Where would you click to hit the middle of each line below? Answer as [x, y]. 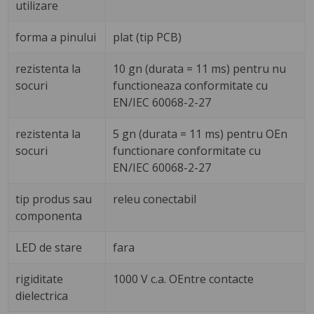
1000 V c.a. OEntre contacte [184, 279]
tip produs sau [54, 199]
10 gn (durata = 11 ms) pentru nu [200, 68]
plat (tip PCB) [148, 37]
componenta [49, 216]
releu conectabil [155, 199]
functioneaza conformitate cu [191, 85]
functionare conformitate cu [187, 150]
